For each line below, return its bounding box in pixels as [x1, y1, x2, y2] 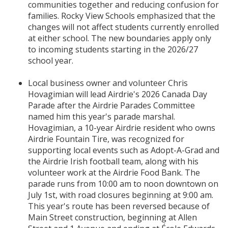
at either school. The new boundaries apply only [28, 32, 211, 44]
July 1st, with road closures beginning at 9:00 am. [28, 189, 213, 201]
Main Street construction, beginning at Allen [28, 211, 197, 223]
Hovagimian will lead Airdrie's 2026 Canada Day [28, 88, 207, 100]
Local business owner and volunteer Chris [28, 77, 188, 89]
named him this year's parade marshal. [28, 110, 175, 122]
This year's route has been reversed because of [28, 200, 210, 212]
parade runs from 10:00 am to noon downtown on [28, 178, 218, 189]
